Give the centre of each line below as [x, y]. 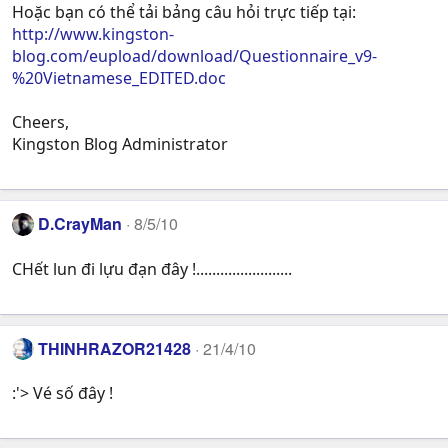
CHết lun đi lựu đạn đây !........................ [152, 268]
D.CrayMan [80, 224]
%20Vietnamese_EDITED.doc [119, 78]
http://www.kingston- [93, 34]
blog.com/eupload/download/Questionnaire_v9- [194, 56]
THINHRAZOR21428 [115, 348]
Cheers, [40, 122]
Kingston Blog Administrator [120, 144]
